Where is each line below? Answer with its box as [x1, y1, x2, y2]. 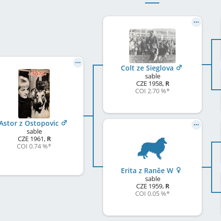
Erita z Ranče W [121, 166, 175, 176]
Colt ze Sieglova [120, 63, 176, 73]
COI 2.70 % [135, 86, 166, 96]
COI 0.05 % [135, 189, 166, 198]
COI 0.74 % [17, 142, 48, 151]
